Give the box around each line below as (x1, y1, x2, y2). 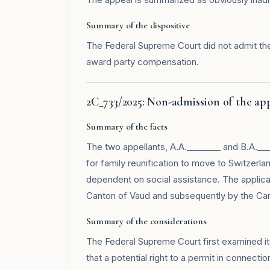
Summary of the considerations (86, 215, 207, 228)
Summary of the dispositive (86, 19, 190, 32)
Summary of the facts (86, 121, 168, 133)
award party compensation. (86, 56, 199, 68)
